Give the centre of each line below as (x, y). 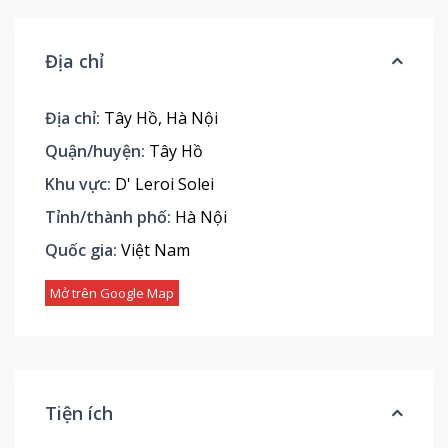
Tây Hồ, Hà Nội (159, 117)
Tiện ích (79, 412)
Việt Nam (153, 249)
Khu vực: (78, 183)
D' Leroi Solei (164, 183)
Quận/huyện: (95, 150)
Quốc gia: (81, 249)
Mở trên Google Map (112, 292)
